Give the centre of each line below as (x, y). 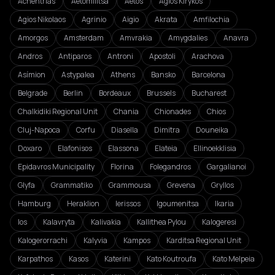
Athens (123, 75)
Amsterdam (84, 38)
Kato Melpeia (234, 259)
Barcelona (208, 75)
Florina (122, 167)
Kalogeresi (219, 222)
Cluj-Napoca (39, 130)
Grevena (181, 185)
